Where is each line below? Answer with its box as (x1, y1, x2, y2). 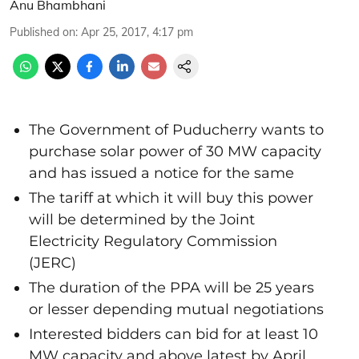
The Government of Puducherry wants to (29, 121, 324, 139)
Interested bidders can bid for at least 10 (29, 325, 318, 343)
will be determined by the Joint (29, 211, 255, 228)
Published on (10, 25, 75, 39)
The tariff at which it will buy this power (29, 189, 313, 207)
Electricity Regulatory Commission (29, 232, 277, 250)
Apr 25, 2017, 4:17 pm (81, 25, 193, 39)
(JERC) (29, 254, 76, 272)
